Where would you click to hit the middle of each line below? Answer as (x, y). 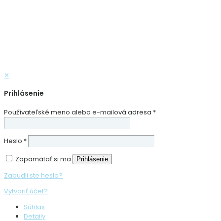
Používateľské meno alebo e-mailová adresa (78, 112)
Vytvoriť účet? (26, 191)
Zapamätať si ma (43, 159)
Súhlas (34, 207)
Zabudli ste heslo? (33, 175)
